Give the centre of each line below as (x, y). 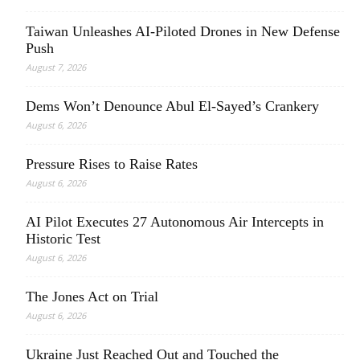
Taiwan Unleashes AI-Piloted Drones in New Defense (183, 31)
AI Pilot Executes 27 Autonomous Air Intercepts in (175, 222)
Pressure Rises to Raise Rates (112, 164)
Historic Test (63, 239)
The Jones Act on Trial (92, 297)
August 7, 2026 (56, 67)
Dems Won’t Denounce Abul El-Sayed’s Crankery (172, 106)
